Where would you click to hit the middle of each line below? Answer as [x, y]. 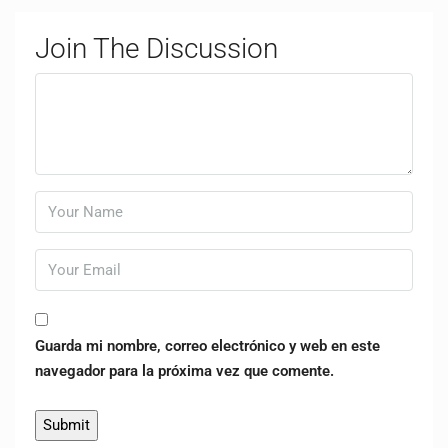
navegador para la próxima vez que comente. [184, 370]
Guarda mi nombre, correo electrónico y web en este [207, 345]
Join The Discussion [156, 48]
